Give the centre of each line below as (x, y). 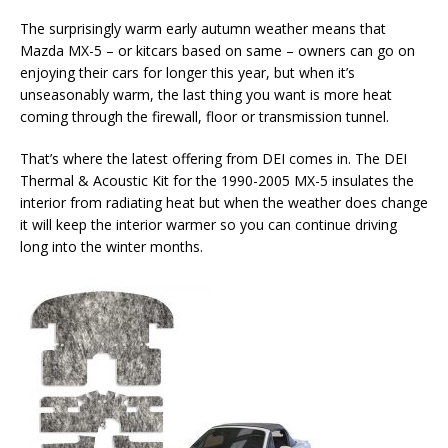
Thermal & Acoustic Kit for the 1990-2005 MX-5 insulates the (217, 180)
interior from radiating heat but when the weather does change (224, 202)
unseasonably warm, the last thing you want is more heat (206, 94)
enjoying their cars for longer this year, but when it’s (187, 72)
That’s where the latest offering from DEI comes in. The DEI (213, 158)
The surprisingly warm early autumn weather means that (203, 28)
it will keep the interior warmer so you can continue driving (208, 224)
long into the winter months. (111, 246)
